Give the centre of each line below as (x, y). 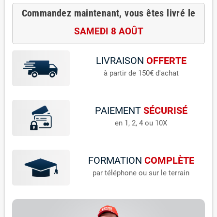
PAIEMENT (118, 111)
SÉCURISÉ (165, 111)
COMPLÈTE (169, 160)
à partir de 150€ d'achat (141, 73)
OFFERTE (166, 61)
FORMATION (115, 160)
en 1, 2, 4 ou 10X (141, 123)
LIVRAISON (120, 61)
